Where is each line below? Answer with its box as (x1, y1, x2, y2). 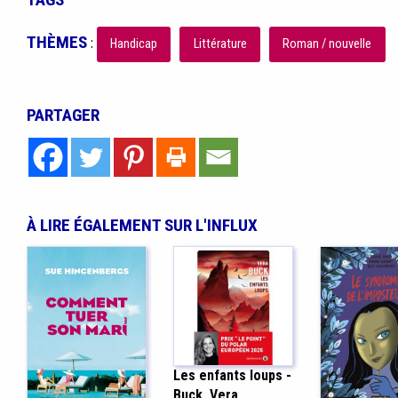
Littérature (193, 36, 247, 52)
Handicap (109, 36, 157, 52)
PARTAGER (26, 105, 99, 126)
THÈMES (26, 32, 87, 53)
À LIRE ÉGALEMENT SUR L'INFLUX (26, 215, 258, 236)
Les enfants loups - (172, 367, 291, 384)
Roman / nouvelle (283, 36, 372, 52)
